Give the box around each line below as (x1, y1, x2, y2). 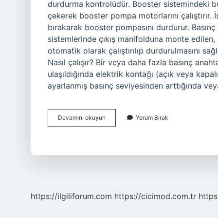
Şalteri (105, 122, 123, 129)
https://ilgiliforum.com (31, 191, 112, 201)
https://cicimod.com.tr (114, 191, 196, 201)
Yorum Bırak (136, 114, 168, 121)
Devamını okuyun (58, 114, 106, 121)
